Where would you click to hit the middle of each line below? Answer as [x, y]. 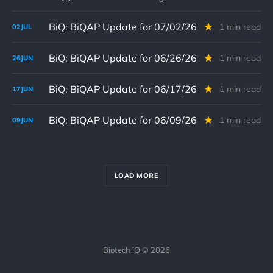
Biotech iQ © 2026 [136, 250]
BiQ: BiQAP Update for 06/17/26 [123, 89]
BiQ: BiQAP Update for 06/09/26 [123, 120]
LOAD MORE [136, 175]
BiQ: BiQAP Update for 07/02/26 [123, 27]
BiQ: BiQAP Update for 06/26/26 [123, 58]
